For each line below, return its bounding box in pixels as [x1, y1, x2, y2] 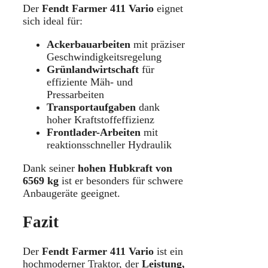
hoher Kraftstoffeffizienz [47, 113, 154, 126]
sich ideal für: [23, 14, 83, 27]
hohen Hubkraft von [78, 162, 172, 174]
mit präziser [130, 38, 185, 50]
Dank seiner [23, 162, 78, 174]
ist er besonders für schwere [59, 174, 183, 187]
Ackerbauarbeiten [47, 38, 130, 50]
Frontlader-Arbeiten [47, 126, 141, 138]
